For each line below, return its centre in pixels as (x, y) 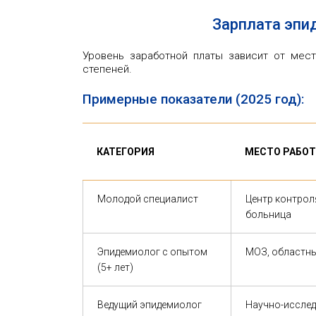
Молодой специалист (148, 199)
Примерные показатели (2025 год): (193, 99)
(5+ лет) (115, 267)
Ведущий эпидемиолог (150, 304)
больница (268, 214)
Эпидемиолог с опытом (152, 251)
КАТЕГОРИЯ (126, 151)
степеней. (107, 69)
